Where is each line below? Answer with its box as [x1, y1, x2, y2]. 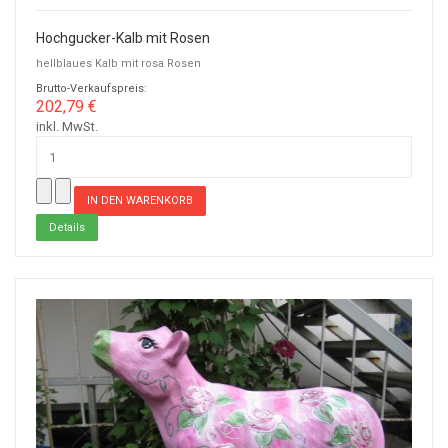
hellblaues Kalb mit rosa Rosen [36, 57, 201, 71]
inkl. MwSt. [36, 119, 98, 135]
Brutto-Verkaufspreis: [36, 82, 147, 96]
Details [49, 220, 85, 234]
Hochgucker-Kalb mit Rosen [36, 30, 210, 47]
